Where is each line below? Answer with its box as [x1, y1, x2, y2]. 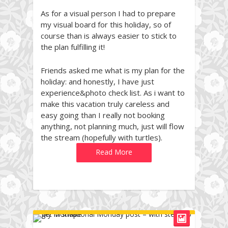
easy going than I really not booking [41, 109, 165, 120]
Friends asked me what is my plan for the [41, 65, 185, 75]
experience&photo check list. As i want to [41, 87, 185, 98]
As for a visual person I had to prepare [41, 8, 176, 18]
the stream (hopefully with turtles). [41, 132, 162, 142]
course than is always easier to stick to [41, 30, 177, 41]
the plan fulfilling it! [41, 41, 105, 52]
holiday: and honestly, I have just [41, 76, 154, 87]
